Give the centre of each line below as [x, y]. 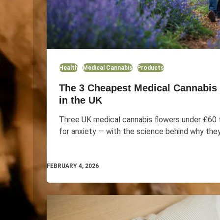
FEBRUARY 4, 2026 [72, 166]
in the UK [80, 100]
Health [68, 68]
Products [150, 68]
